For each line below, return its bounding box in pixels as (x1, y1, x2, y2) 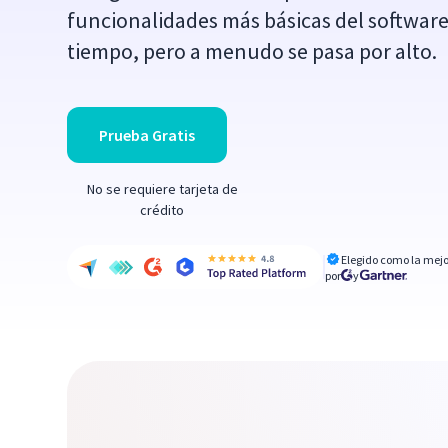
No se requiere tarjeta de (86, 180, 238, 199)
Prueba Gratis (99, 125, 196, 146)
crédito (140, 201, 185, 220)
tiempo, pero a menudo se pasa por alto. (67, 37, 438, 65)
